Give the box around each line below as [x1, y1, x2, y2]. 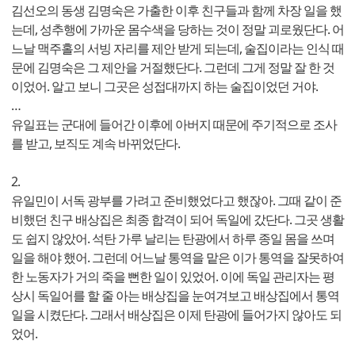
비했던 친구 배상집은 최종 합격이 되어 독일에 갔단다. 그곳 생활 [11, 210, 344, 228]
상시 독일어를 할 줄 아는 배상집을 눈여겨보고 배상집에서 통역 [11, 286, 339, 304]
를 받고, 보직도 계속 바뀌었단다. [11, 134, 180, 152]
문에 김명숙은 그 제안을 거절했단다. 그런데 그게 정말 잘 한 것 [11, 58, 334, 76]
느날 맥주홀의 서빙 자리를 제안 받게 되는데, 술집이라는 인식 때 [11, 39, 344, 57]
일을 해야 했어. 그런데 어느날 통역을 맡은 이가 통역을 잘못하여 [11, 248, 344, 266]
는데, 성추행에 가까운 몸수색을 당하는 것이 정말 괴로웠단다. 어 [11, 20, 344, 38]
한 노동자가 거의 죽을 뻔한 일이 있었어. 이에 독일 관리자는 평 [11, 267, 334, 285]
